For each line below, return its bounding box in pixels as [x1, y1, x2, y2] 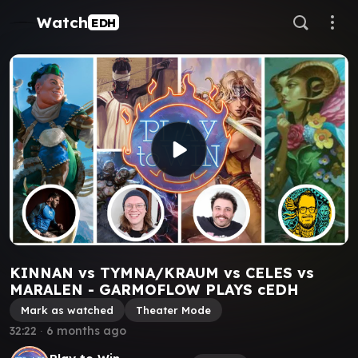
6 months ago [46, 323, 126, 338]
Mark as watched [21, 303, 113, 316]
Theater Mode [136, 303, 211, 316]
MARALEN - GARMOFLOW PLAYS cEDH [10, 280, 298, 299]
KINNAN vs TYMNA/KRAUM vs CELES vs [10, 263, 314, 282]
